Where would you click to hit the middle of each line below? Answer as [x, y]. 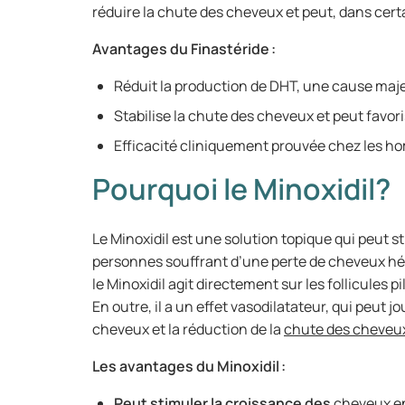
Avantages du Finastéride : [184, 49]
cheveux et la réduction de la [188, 329]
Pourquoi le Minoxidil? [241, 189]
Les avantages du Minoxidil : [189, 366]
